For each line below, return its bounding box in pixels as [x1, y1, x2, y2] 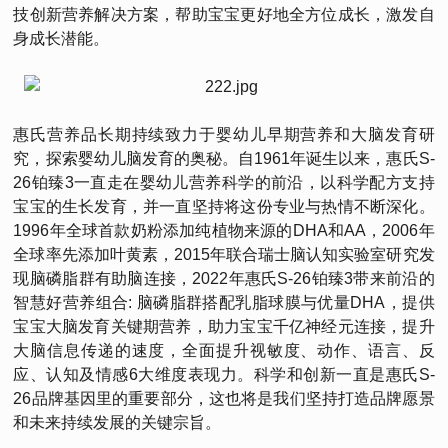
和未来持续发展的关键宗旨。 [13, 414, 222, 431]
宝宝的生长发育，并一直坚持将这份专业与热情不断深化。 [13, 198, 435, 215]
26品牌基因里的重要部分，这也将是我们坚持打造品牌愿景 [13, 390, 435, 407]
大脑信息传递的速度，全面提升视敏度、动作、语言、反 [13, 342, 435, 359]
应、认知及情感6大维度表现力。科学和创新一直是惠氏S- [13, 366, 435, 383]
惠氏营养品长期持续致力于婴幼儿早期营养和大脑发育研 [13, 126, 435, 143]
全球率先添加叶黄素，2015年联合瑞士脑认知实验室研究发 [13, 246, 435, 263]
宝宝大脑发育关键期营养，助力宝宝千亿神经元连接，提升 [13, 318, 435, 335]
